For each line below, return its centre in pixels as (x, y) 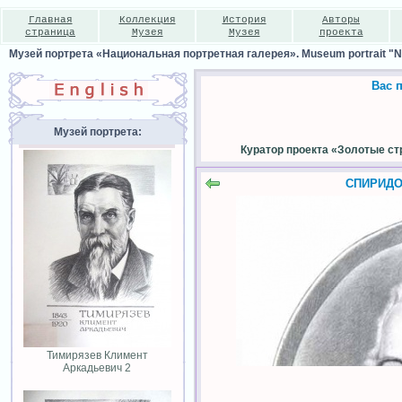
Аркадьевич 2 (97, 368)
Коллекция (147, 20)
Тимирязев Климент (97, 355)
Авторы (341, 20)
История (244, 20)
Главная (50, 20)
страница (50, 32)
